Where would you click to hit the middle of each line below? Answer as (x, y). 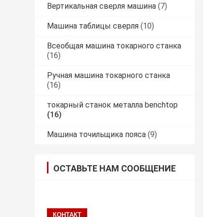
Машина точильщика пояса (96, 135)
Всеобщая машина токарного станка (114, 46)
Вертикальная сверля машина (101, 6)
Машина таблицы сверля (93, 26)
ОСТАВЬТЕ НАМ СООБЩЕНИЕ (115, 169)
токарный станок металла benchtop (112, 105)
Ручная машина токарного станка (108, 76)
